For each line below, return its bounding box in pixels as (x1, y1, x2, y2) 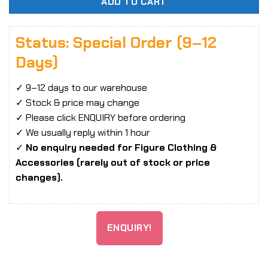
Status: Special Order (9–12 (16, 32, 217, 53)
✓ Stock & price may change (16, 96, 139, 109)
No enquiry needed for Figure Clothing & (26, 141, 217, 154)
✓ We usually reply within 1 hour (16, 126, 150, 139)
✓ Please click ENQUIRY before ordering (16, 111, 185, 124)
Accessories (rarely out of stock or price (16, 156, 210, 169)
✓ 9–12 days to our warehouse (16, 81, 147, 94)
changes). (16, 170, 63, 184)
